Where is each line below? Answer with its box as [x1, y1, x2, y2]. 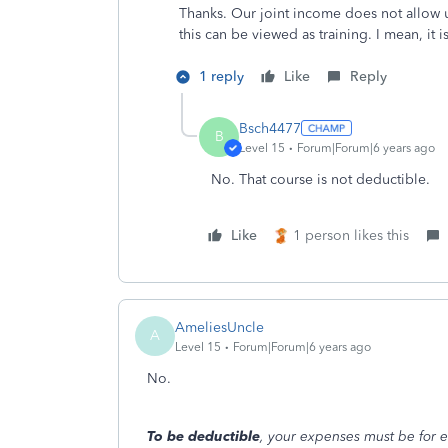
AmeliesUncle [175, 318, 264, 336]
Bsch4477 [239, 119, 301, 137]
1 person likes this [293, 227, 409, 244]
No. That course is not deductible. [211, 171, 434, 188]
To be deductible [147, 428, 260, 445]
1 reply [199, 68, 244, 85]
